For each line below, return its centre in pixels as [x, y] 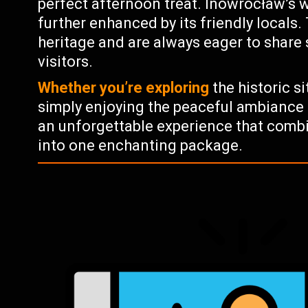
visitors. [66, 62]
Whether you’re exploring [124, 88]
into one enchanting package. [141, 145]
